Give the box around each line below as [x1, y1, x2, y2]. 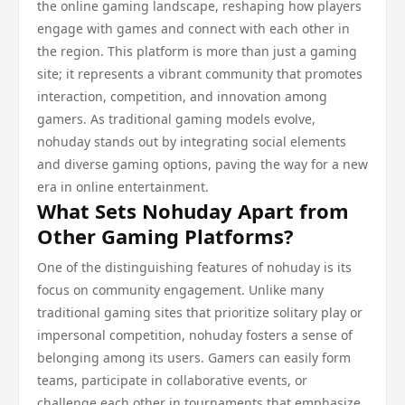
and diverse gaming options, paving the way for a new [37, 155, 368, 173]
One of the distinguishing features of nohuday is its [37, 259, 352, 276]
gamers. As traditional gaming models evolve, [37, 110, 316, 127]
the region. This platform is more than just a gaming [37, 42, 357, 60]
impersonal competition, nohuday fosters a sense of [37, 326, 353, 344]
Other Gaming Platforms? [37, 222, 294, 250]
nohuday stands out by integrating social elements [37, 133, 346, 150]
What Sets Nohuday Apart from [37, 197, 349, 224]
